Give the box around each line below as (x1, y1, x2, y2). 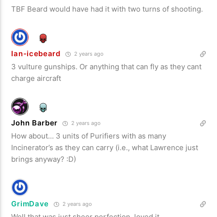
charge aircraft (11, 73, 62, 83)
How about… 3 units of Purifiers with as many (11, 131, 167, 140)
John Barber (11, 118, 58, 127)
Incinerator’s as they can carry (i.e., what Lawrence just (11, 142, 199, 152)
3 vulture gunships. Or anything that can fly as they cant (11, 62, 202, 71)
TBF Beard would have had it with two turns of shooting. (11, 4, 203, 14)
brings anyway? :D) (11, 154, 77, 164)
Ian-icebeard (11, 48, 61, 58)
